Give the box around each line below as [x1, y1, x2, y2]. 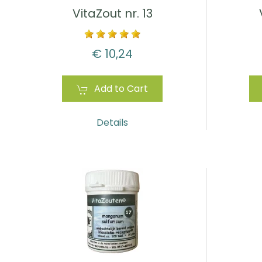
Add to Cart [94, 82, 148, 96]
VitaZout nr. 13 [72, 5, 153, 22]
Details [96, 116, 128, 130]
